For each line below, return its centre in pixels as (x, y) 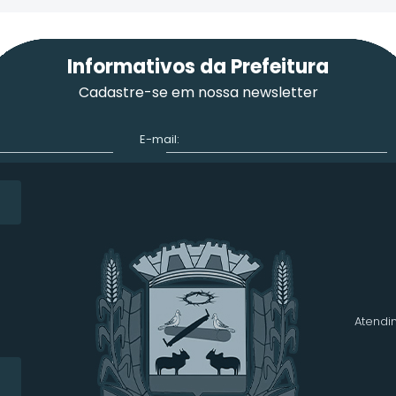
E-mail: (160, 139)
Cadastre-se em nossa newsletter (198, 92)
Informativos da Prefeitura (198, 66)
